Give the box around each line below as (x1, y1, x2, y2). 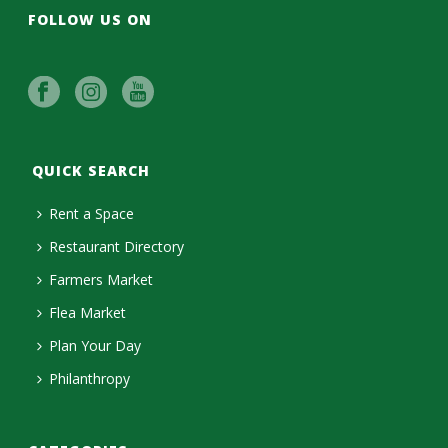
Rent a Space (49, 204, 135, 223)
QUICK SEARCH (32, 161, 151, 180)
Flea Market (49, 303, 127, 322)
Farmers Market (49, 270, 154, 289)
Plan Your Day (49, 336, 142, 355)
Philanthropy (49, 369, 131, 388)
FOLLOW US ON (28, 10, 153, 29)
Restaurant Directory (49, 237, 185, 256)
